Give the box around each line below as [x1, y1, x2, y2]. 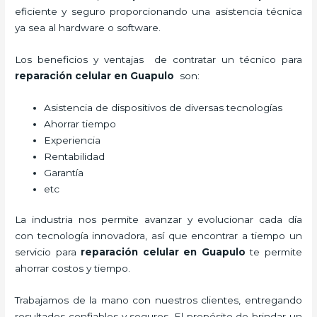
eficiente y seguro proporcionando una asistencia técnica [15, 5, 302, 17]
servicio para [15, 246, 81, 258]
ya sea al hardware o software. [15, 21, 161, 33]
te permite [245, 246, 302, 258]
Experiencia [44, 134, 101, 146]
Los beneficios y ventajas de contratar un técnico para [15, 53, 302, 65]
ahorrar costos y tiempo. [15, 263, 131, 275]
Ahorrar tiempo [44, 117, 117, 129]
